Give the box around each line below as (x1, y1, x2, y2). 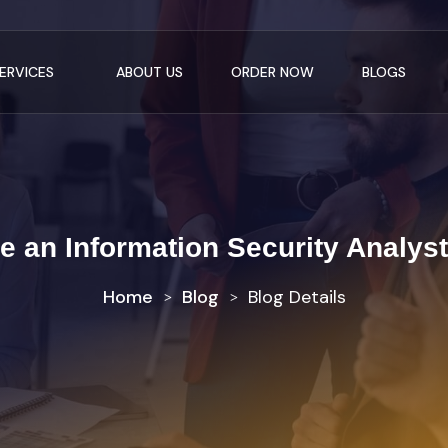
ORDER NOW (230, 62, 314, 81)
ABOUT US (115, 62, 183, 81)
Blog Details (247, 285, 346, 309)
